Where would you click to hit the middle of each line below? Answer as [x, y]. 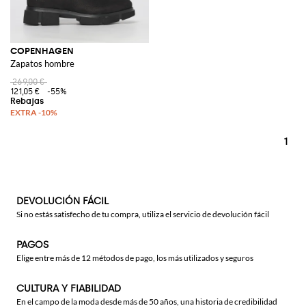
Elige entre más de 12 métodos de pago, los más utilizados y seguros [135, 258]
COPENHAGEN [42, 51]
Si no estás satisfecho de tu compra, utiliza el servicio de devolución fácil [143, 214]
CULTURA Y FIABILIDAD [69, 289]
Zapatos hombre [42, 63]
